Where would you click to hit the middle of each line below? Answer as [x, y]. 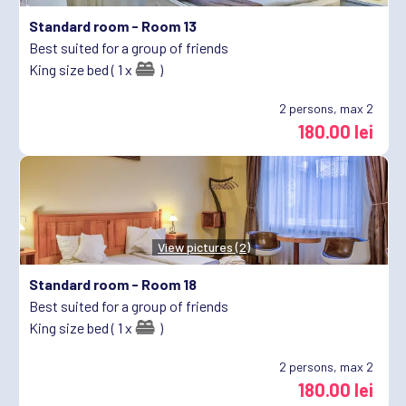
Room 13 [169, 25]
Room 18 [169, 284]
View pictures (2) [204, 246]
